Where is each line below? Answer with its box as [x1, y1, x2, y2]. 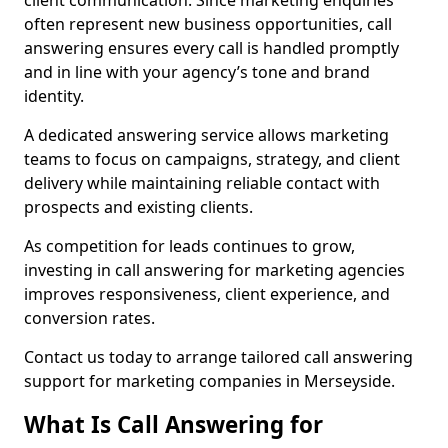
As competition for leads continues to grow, [24, 235, 355, 257]
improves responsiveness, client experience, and [24, 283, 390, 305]
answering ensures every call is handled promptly [24, 37, 399, 59]
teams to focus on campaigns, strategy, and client [24, 148, 400, 170]
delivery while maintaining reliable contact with [24, 172, 380, 194]
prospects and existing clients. [24, 196, 253, 218]
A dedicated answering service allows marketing [24, 124, 389, 146]
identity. [24, 85, 84, 107]
